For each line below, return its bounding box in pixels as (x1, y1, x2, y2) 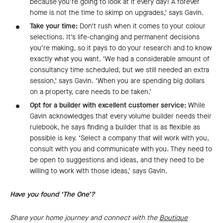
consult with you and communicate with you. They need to (30, 144, 212, 154)
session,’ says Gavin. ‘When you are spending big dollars (30, 76, 205, 86)
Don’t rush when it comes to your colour (78, 21, 206, 31)
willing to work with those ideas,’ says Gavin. (30, 166, 167, 176)
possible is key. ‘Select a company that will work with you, (30, 133, 209, 143)
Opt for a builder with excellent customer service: (30, 101, 188, 111)
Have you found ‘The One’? (10, 190, 95, 200)
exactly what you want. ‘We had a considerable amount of (30, 54, 210, 64)
